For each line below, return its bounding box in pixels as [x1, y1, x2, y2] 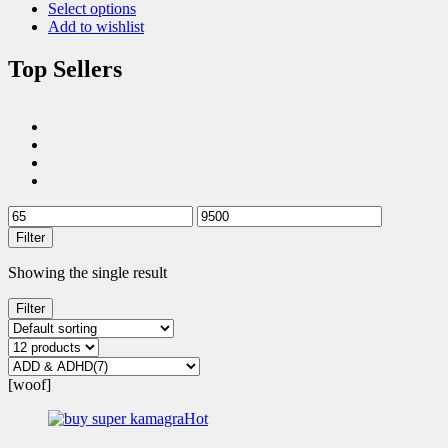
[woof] [8, 376, 51, 394]
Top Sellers [8, 55, 122, 82]
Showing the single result [8, 264, 167, 282]
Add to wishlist [48, 17, 144, 35]
